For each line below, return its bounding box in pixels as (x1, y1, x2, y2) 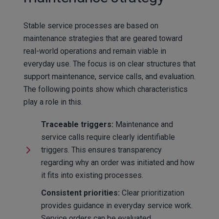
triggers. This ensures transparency (41, 145, 162, 154)
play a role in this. (23, 97, 83, 107)
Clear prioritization (119, 188, 184, 197)
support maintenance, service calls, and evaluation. (23, 71, 196, 81)
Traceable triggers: (41, 119, 113, 129)
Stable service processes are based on (23, 21, 158, 30)
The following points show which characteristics (23, 84, 188, 94)
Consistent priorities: (41, 188, 120, 197)
